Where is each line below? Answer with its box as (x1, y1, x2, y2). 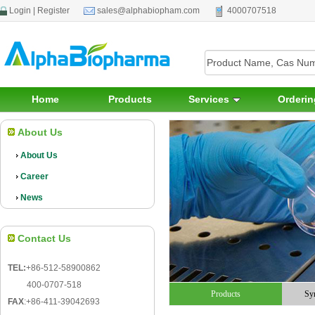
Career (20, 172, 49, 181)
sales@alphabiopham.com (97, 6, 200, 15)
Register (37, 6, 70, 15)
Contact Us (15, 233, 71, 244)
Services (188, 94, 233, 105)
